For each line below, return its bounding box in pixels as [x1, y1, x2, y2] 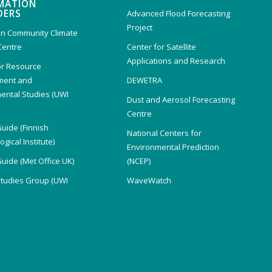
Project [126, 22, 152, 33]
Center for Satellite [126, 41, 196, 53]
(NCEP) [126, 155, 151, 167]
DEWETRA [126, 75, 162, 86]
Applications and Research [126, 55, 225, 67]
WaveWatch [126, 175, 171, 186]
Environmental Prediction [126, 141, 219, 153]
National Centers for [126, 127, 202, 139]
